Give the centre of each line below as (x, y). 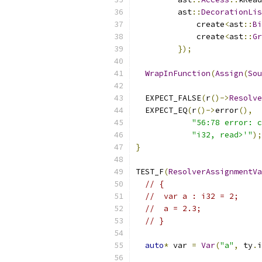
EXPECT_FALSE (168, 98)
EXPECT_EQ (161, 110)
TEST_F (150, 172)
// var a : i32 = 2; (192, 196)
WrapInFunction (178, 73)
